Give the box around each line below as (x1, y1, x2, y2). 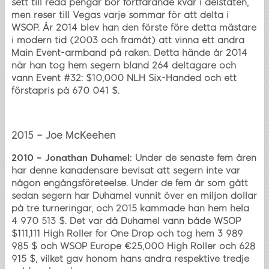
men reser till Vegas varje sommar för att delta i (11, 9, 229, 20)
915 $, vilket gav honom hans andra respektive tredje (11, 253, 249, 264)
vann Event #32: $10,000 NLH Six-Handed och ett (11, 72, 237, 83)
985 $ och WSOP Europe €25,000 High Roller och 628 (11, 240, 255, 252)
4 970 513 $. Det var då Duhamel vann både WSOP (11, 215, 241, 226)
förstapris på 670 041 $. (11, 85, 119, 96)
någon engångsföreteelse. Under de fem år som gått (11, 177, 248, 189)
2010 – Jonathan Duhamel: (11, 152, 132, 163)
